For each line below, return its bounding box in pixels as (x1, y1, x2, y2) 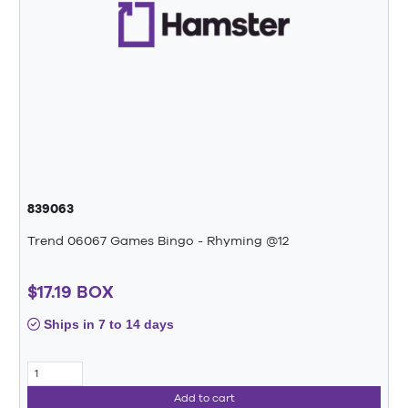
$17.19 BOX (27, 280, 114, 301)
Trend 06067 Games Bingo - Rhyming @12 (27, 233, 289, 248)
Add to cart (173, 392, 235, 405)
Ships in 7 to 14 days (40, 316, 174, 331)
